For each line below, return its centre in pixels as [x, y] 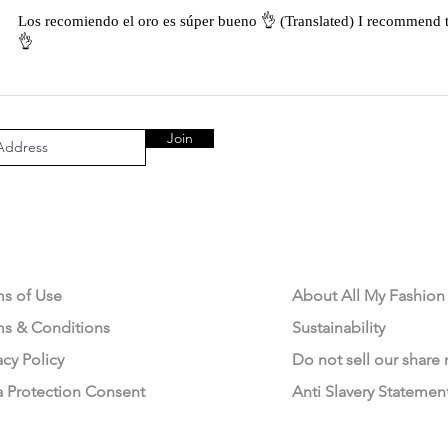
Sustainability [338, 327]
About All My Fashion [368, 295]
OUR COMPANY [353, 251]
